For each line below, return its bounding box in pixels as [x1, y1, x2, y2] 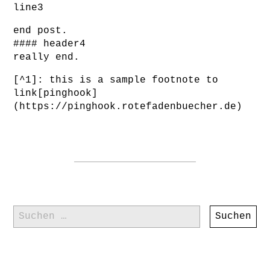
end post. [13, 25, 68, 36]
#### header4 [13, 39, 86, 49]
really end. [13, 52, 80, 63]
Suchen [13, 200, 49, 211]
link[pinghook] [13, 88, 98, 99]
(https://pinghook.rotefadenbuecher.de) [13, 101, 243, 112]
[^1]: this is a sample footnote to [13, 75, 219, 86]
